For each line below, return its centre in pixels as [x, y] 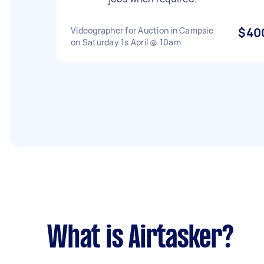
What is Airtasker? [141, 239]
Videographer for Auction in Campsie [142, 30]
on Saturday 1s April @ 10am [126, 42]
